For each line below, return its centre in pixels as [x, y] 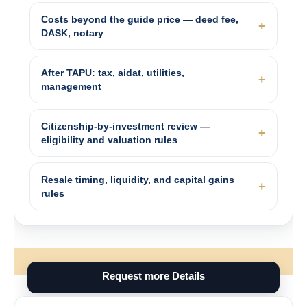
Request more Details [153, 275]
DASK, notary [72, 33]
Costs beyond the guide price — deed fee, [140, 19]
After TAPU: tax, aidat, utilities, [113, 72]
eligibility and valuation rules [109, 139]
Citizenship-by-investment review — [125, 126]
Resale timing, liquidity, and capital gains [138, 179]
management [71, 86]
